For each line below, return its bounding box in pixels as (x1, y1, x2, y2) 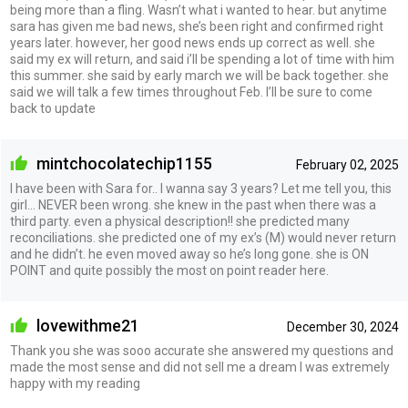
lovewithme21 (32, 316, 139, 335)
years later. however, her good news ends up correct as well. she (9, 36, 375, 51)
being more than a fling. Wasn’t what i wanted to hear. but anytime (9, 3, 387, 18)
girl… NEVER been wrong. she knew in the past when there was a (9, 198, 376, 212)
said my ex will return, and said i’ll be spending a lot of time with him (9, 52, 394, 67)
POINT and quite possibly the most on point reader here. (9, 263, 329, 278)
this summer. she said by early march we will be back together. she (9, 68, 389, 84)
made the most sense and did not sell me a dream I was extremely (9, 359, 390, 374)
